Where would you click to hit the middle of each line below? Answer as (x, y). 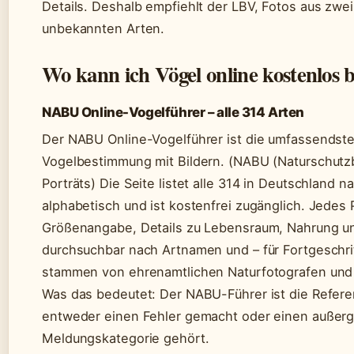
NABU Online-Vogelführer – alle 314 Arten (173, 112)
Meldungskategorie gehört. (126, 338)
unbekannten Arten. (104, 28)
